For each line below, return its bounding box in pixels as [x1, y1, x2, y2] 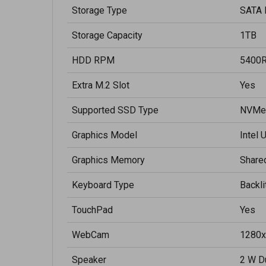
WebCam [72, 229, 109, 240]
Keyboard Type [72, 179, 134, 191]
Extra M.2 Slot [72, 80, 129, 91]
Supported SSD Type [72, 104, 159, 116]
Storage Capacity [72, 30, 142, 41]
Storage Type [72, 5, 127, 16]
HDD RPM [72, 55, 115, 66]
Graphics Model [72, 129, 137, 141]
